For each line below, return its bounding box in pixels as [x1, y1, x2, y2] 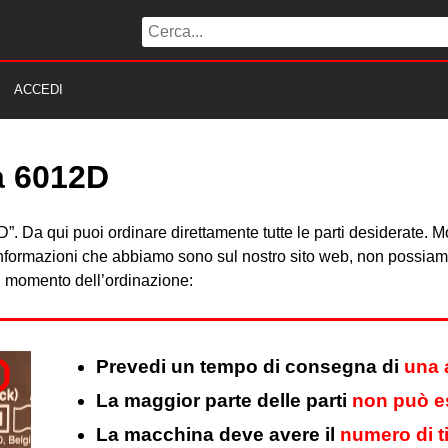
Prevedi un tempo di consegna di [96, 356, 404, 378]
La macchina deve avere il [96, 424, 340, 446]
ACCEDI [14, 82, 63, 97]
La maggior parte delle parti [96, 390, 352, 412]
